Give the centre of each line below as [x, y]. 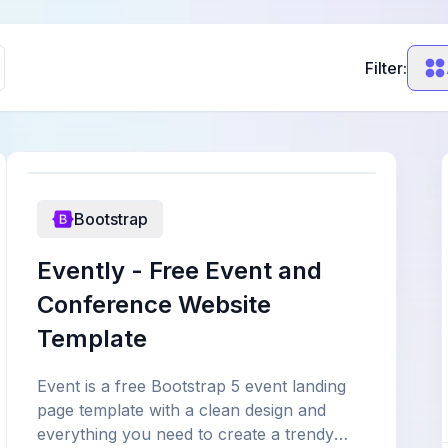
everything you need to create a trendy [185, 434]
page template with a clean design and [181, 410]
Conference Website [154, 304]
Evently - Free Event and [179, 270]
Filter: [386, 67]
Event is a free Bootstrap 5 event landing [191, 386]
